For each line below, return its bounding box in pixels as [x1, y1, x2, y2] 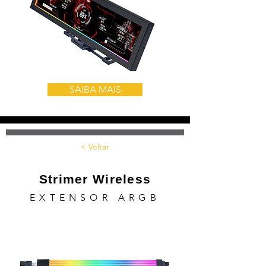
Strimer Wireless [39, 172, 151, 186]
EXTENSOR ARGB [30, 192, 160, 203]
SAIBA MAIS [69, 84, 121, 95]
